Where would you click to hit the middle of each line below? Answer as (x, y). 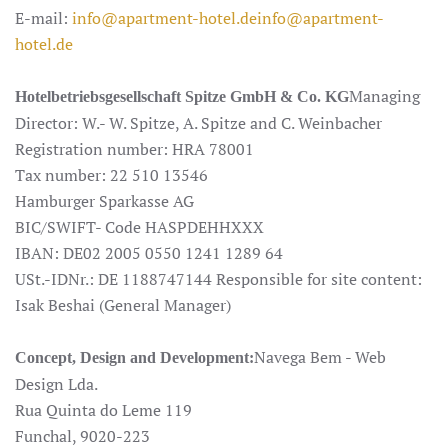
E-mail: (43, 18)
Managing (384, 96)
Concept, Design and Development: (134, 357)
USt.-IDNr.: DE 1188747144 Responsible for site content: (218, 279)
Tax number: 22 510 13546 (113, 175)
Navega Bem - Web (320, 357)
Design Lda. (56, 384)
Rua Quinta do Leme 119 (103, 410)
